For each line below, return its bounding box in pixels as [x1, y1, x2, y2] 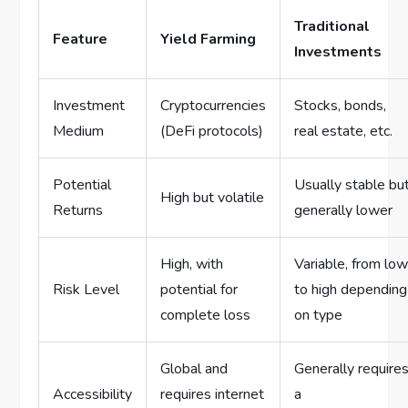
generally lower [294, 200, 393, 221]
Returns [53, 200, 104, 221]
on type [294, 305, 343, 326]
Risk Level [53, 280, 120, 301]
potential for [160, 280, 239, 301]
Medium [53, 121, 105, 142]
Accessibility [53, 384, 133, 405]
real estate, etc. [294, 121, 393, 142]
